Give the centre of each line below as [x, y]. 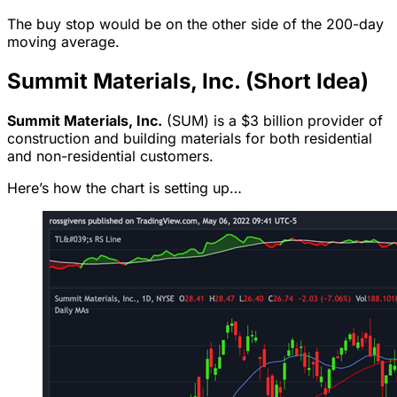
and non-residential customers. [110, 156]
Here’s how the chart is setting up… [125, 188]
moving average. [63, 42]
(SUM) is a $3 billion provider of [272, 121]
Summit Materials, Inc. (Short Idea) [188, 82]
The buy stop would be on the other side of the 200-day [195, 24]
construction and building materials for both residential [190, 139]
